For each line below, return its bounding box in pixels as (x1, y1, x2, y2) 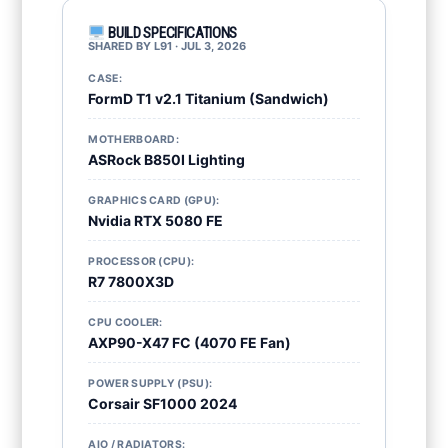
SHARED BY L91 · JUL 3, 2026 (88, 39, 247, 53)
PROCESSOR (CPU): (88, 255, 195, 268)
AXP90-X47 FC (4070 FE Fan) (88, 334, 292, 351)
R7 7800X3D (88, 273, 175, 290)
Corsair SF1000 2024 (88, 395, 238, 412)
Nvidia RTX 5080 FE (88, 212, 224, 229)
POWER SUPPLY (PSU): (88, 377, 213, 390)
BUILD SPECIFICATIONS (105, 24, 238, 42)
